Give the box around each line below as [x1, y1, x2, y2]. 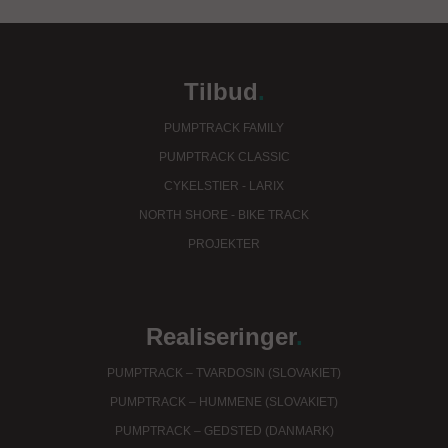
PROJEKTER [188, 237, 260, 252]
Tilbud [183, 78, 258, 106]
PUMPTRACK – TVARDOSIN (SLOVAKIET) [107, 366, 341, 381]
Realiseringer [145, 323, 296, 351]
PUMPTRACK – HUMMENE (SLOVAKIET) [110, 395, 338, 410]
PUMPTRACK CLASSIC [158, 150, 290, 165]
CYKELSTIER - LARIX [164, 179, 284, 194]
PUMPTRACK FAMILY [164, 121, 284, 136]
